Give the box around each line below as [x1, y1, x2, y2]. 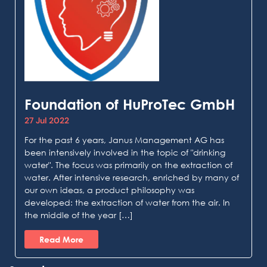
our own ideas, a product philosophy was [24, 185, 194, 195]
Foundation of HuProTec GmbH [24, 95, 235, 113]
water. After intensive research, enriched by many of [24, 172, 239, 183]
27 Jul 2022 [24, 115, 69, 126]
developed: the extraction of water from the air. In [24, 197, 230, 208]
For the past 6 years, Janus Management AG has [24, 135, 224, 145]
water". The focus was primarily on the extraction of [24, 160, 232, 170]
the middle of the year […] [24, 210, 133, 221]
